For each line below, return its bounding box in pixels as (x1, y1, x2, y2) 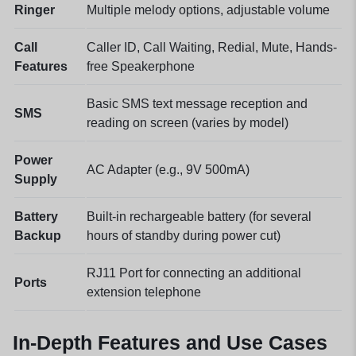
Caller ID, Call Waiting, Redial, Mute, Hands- (87, 40, 337, 54)
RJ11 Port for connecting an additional (87, 265, 301, 280)
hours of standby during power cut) (87, 228, 281, 242)
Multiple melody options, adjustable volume (87, 2, 330, 17)
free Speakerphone (87, 59, 195, 73)
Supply (14, 172, 57, 186)
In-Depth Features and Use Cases (13, 331, 327, 354)
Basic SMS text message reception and (87, 96, 308, 110)
